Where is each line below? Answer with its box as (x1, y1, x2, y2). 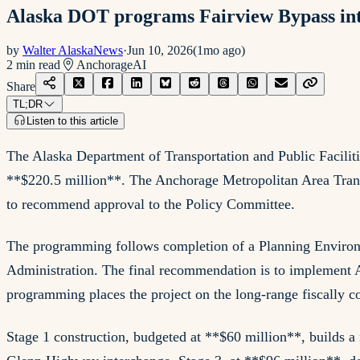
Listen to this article (26, 114, 118, 127)
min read (13, 57, 60, 72)
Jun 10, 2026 (127, 43, 193, 57)
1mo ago (197, 43, 241, 57)
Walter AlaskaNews (22, 43, 123, 57)
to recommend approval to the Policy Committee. (6, 195, 295, 212)
